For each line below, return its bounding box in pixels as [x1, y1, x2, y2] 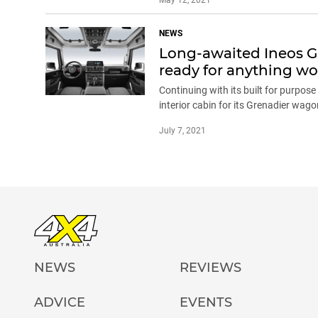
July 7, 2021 [159, 125, 206, 136]
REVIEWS [180, 259, 242, 275]
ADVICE [34, 294, 85, 310]
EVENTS [180, 294, 233, 310]
